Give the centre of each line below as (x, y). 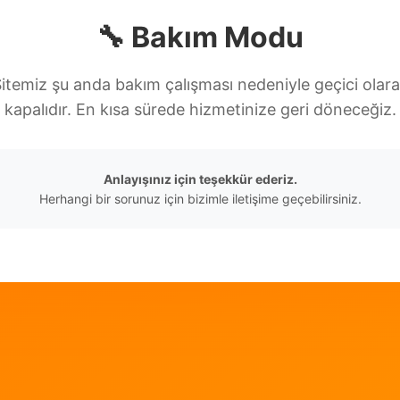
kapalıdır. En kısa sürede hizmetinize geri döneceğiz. (200, 109)
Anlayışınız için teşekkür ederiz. (200, 179)
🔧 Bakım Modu (200, 37)
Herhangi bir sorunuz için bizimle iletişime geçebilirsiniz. (200, 199)
